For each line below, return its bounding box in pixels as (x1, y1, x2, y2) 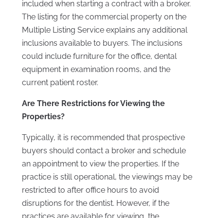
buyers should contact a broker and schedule (21, 146, 186, 155)
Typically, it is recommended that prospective (21, 133, 185, 142)
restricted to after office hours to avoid (21, 185, 159, 195)
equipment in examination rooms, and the (21, 65, 170, 74)
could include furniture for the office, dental (21, 52, 177, 61)
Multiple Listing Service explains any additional (21, 25, 187, 35)
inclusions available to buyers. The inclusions (21, 38, 182, 48)
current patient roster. (21, 78, 98, 87)
